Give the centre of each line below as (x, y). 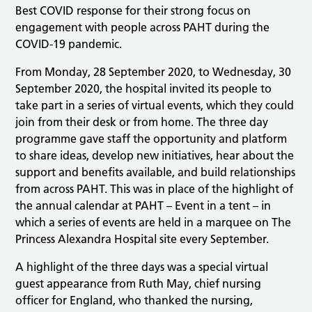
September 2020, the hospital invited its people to (144, 88)
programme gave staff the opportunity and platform (151, 138)
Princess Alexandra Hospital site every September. (142, 239)
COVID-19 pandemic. (69, 44)
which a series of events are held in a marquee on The (154, 222)
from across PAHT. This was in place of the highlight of (155, 188)
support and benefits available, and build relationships (156, 172)
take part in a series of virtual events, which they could (155, 105)
